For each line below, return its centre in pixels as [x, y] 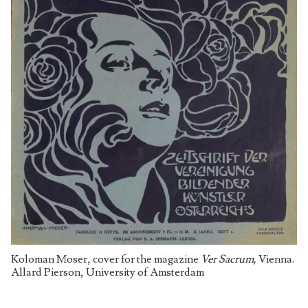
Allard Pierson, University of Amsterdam [109, 272]
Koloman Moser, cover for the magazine [106, 259]
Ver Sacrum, [230, 259]
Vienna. [276, 259]
